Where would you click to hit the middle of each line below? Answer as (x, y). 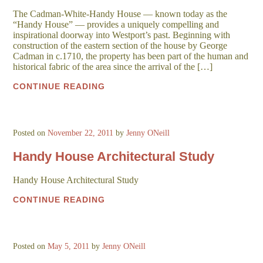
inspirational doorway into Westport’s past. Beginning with (122, 35)
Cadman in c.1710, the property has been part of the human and (131, 56)
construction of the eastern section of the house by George (120, 46)
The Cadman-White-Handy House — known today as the (120, 14)
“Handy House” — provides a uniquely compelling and (116, 25)
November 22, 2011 (81, 133)
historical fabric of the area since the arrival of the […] (113, 67)
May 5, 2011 (69, 246)
